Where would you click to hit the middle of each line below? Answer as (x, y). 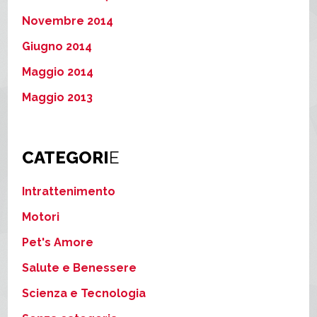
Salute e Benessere (80, 267)
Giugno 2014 (57, 46)
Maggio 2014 (58, 71)
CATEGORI (66, 157)
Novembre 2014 (68, 21)
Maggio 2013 (58, 97)
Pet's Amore (58, 242)
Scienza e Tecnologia (84, 293)
